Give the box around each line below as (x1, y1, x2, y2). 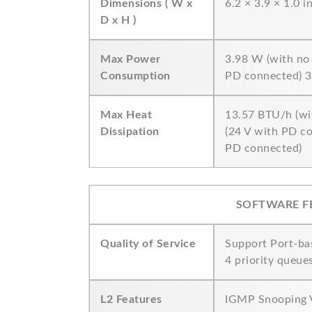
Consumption (100, 70, 171, 81)
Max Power (100, 54, 161, 65)
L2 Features (100, 294, 162, 306)
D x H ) (100, 15, 136, 26)
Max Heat (100, 109, 152, 120)
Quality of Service (100, 238, 196, 250)
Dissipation (100, 126, 159, 137)
